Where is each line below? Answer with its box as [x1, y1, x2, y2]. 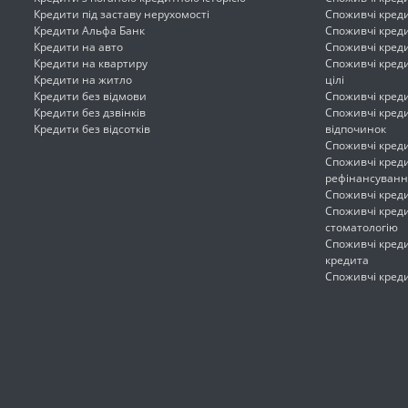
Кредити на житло [34, 72, 132, 87]
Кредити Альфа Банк [34, 23, 145, 38]
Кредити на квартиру [34, 56, 148, 71]
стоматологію [325, 219, 398, 235]
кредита [325, 252, 369, 268]
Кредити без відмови [34, 88, 147, 104]
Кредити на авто [34, 39, 123, 55]
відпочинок [325, 121, 386, 137]
